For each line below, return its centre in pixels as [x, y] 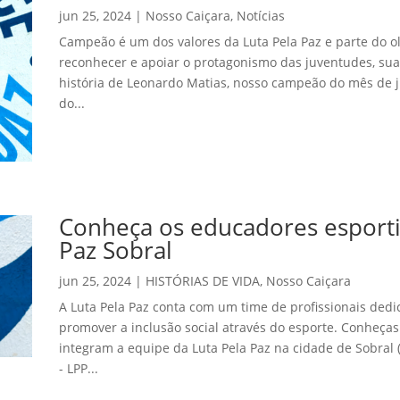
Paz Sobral [115, 250]
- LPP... [78, 369]
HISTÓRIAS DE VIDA [202, 281]
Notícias [260, 15]
